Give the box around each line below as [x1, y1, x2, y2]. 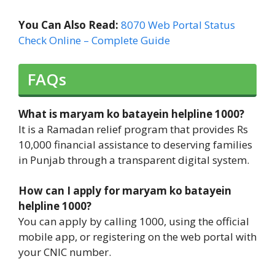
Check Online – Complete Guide [18, 33, 170, 48]
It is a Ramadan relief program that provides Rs [18, 122, 248, 136]
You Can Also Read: [18, 18, 121, 33]
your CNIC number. [18, 245, 111, 260]
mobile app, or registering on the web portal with [18, 230, 257, 244]
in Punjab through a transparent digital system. [18, 152, 249, 167]
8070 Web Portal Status [121, 18, 235, 33]
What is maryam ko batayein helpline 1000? [18, 106, 244, 121]
